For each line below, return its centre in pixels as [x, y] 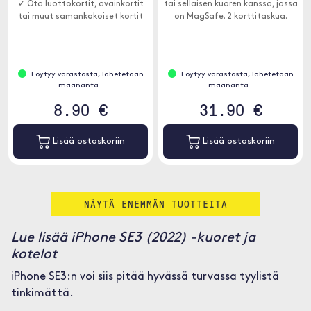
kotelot [34, 255]
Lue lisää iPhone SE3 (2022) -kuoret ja [133, 238]
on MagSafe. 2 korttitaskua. [230, 17]
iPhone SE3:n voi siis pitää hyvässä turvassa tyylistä [145, 277]
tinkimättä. [42, 294]
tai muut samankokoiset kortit [81, 17]
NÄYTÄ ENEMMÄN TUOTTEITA [155, 204]
